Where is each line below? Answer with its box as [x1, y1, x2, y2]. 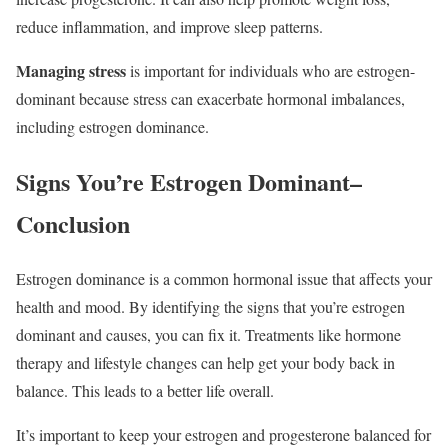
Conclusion [16, 205, 130, 241]
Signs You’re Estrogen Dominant [16, 163, 350, 199]
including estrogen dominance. [16, 116, 209, 138]
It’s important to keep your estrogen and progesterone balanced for [16, 423, 431, 445]
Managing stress [16, 59, 126, 83]
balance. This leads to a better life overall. [16, 379, 274, 401]
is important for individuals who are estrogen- [130, 60, 415, 82]
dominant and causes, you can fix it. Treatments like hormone [16, 323, 401, 345]
